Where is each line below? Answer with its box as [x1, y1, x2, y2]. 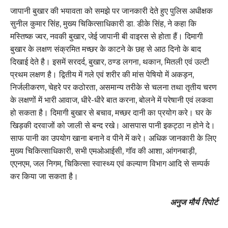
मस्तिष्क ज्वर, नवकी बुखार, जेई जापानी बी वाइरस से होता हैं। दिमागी [10, 32, 203, 41]
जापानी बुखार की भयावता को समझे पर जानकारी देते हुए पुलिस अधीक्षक [10, 6, 213, 16]
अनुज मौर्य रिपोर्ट [170, 197, 218, 207]
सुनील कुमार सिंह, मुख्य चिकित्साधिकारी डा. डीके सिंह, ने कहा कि [10, 19, 196, 28]
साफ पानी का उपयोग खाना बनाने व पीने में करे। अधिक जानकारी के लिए [10, 133, 216, 143]
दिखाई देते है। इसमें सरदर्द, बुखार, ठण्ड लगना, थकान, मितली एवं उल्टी [10, 57, 209, 67]
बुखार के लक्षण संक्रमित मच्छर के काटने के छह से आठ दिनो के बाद [10, 44, 201, 54]
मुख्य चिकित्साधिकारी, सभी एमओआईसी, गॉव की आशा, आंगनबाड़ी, [10, 146, 196, 156]
